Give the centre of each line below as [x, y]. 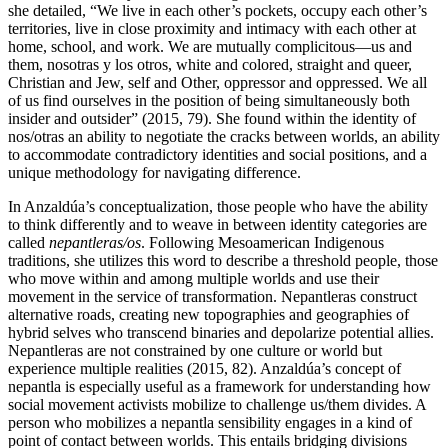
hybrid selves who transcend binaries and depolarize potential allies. [221, 332]
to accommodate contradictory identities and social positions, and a [217, 154]
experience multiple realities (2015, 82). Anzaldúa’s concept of [204, 368]
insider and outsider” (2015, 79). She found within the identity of [212, 118]
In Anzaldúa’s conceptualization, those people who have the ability [218, 206]
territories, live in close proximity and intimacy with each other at [212, 28]
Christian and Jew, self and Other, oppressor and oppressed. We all [217, 82]
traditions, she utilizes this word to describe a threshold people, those [223, 260]
